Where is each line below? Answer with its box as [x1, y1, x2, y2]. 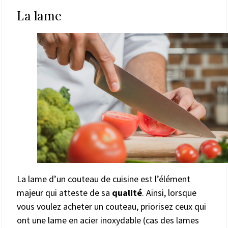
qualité [112, 187, 142, 199]
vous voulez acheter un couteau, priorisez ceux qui [17, 201, 206, 213]
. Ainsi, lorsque [142, 187, 196, 199]
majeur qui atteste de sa [17, 187, 112, 199]
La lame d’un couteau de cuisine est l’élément [17, 173, 190, 185]
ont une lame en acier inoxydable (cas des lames [17, 214, 199, 226]
